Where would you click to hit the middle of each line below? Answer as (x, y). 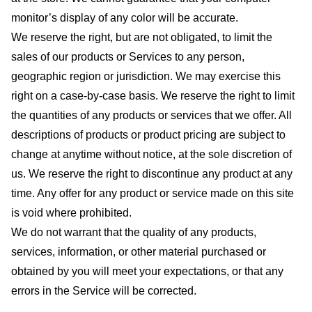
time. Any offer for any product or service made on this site (153, 193)
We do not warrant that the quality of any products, (134, 232)
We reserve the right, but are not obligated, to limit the (142, 37)
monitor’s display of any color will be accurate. (125, 17)
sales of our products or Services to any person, (128, 56)
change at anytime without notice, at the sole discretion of (151, 154)
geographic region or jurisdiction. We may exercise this (146, 76)
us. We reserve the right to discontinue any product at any (152, 173)
